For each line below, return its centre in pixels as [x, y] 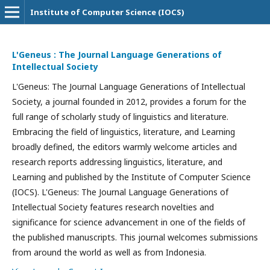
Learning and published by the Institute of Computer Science [131, 177]
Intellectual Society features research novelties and [113, 207]
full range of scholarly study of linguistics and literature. [120, 117]
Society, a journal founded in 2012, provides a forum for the [129, 102]
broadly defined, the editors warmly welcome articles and [124, 147]
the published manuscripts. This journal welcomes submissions [135, 237]
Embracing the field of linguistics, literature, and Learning [124, 132]
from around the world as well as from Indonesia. [109, 252]
